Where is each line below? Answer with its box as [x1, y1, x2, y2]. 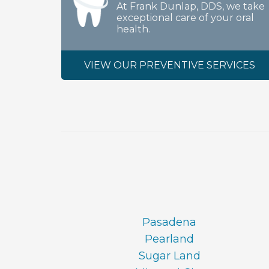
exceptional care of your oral [116, 12, 254, 23]
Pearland [145, 232, 194, 246]
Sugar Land [138, 249, 201, 262]
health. [116, 23, 150, 35]
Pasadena [142, 216, 196, 229]
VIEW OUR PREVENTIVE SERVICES [83, 59, 255, 71]
